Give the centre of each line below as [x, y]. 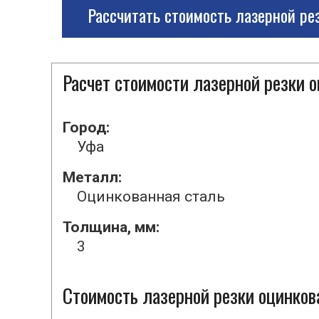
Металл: [92, 177]
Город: [86, 127]
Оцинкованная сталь [151, 197]
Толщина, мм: [111, 227]
